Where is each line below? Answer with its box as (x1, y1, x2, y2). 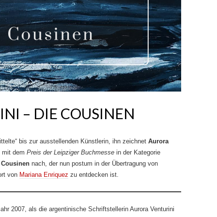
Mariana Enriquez (19, 171, 68, 178)
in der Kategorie (114, 149, 160, 156)
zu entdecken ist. (68, 171, 119, 178)
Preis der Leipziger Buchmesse (27, 149, 114, 156)
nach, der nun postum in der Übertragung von (30, 160, 158, 167)
